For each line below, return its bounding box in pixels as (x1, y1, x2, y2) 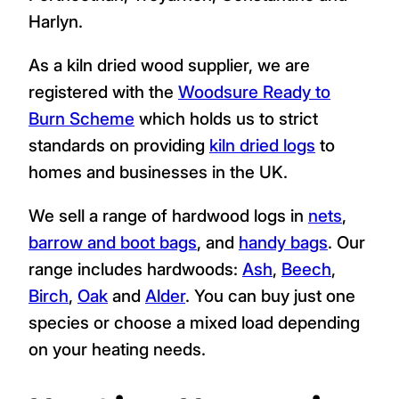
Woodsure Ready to (178, 80, 330, 102)
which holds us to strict (134, 107, 318, 129)
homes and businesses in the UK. (28, 160, 288, 183)
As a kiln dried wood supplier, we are (28, 53, 310, 76)
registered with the (28, 80, 178, 102)
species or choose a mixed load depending (28, 312, 360, 333)
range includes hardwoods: (28, 258, 242, 280)
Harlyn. (28, 10, 83, 32)
